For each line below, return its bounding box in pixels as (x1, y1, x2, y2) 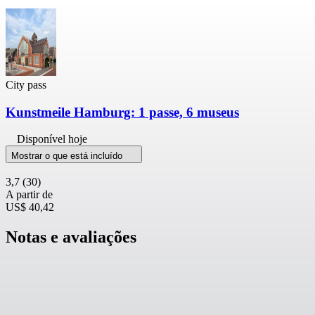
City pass (6, 78, 46, 91)
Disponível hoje (17, 133, 87, 146)
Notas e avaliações (6, 228, 136, 247)
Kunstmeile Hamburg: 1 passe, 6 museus (6, 104, 239, 120)
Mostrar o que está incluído (11, 150, 125, 162)
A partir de (6, 188, 53, 201)
